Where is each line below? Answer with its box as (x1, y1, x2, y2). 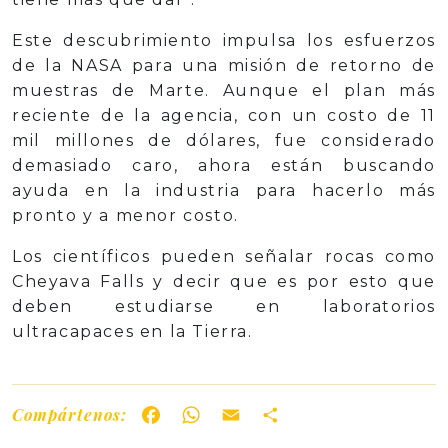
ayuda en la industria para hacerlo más (12, 181, 436, 200)
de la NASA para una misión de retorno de (12, 56, 436, 75)
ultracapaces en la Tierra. (12, 322, 253, 341)
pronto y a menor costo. (12, 206, 239, 225)
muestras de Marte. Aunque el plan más (12, 81, 436, 100)
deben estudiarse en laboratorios (12, 297, 436, 316)
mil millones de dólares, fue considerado (12, 131, 436, 150)
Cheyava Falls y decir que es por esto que (12, 272, 436, 291)
